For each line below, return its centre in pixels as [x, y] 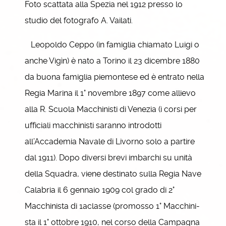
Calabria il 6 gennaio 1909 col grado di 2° [100, 190]
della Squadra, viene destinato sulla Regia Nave [113, 174]
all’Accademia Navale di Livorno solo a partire [110, 142]
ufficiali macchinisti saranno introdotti [93, 125]
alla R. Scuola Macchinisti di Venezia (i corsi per [111, 109]
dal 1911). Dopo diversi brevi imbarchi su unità [108, 158]
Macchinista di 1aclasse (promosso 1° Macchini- [112, 206]
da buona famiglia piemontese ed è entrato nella [115, 77]
